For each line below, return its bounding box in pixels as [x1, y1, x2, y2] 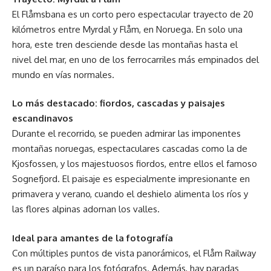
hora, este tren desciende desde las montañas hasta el [12, 38, 238, 50]
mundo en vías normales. [12, 68, 114, 80]
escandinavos [12, 113, 73, 125]
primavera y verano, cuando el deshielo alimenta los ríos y [12, 188, 248, 200]
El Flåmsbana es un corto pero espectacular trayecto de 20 [12, 8, 253, 20]
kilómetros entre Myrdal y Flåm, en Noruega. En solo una [12, 23, 243, 35]
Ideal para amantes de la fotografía [12, 232, 173, 244]
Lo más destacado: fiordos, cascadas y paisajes [12, 97, 225, 109]
